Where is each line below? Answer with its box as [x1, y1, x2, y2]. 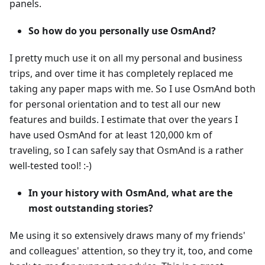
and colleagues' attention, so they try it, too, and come [9, 244, 253, 258]
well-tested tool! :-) [9, 159, 92, 173]
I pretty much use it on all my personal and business [9, 51, 243, 65]
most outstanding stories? [28, 202, 153, 215]
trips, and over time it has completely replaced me [9, 67, 233, 80]
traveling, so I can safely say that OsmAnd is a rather [9, 144, 244, 157]
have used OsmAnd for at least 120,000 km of [9, 128, 212, 142]
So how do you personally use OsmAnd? [28, 24, 216, 38]
